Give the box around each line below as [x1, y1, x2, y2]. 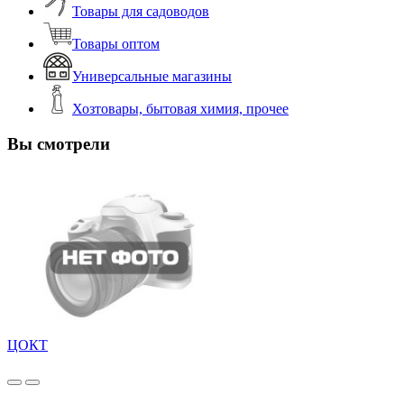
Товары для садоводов [72, 4, 209, 20]
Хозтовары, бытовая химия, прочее [72, 101, 289, 117]
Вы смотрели [7, 134, 110, 154]
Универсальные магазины [72, 69, 232, 85]
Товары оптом [72, 36, 160, 52]
